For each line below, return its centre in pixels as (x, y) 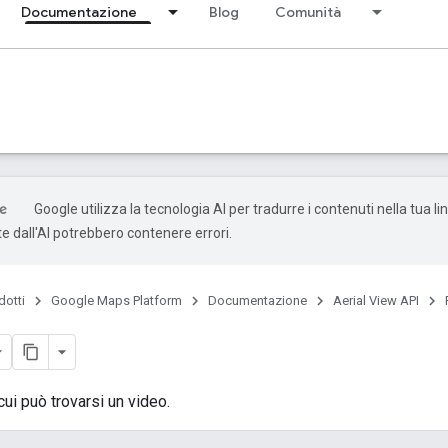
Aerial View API (376, 300)
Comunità (308, 12)
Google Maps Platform (116, 300)
